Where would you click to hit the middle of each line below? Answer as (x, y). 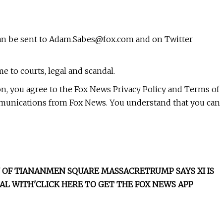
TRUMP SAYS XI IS (179, 171)
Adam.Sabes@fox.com (91, 39)
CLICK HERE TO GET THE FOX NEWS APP (114, 185)
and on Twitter (163, 39)
